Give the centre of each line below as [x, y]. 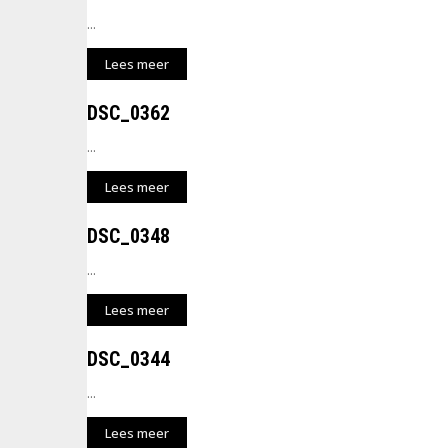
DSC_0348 [128, 236]
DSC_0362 [128, 113]
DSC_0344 [128, 359]
